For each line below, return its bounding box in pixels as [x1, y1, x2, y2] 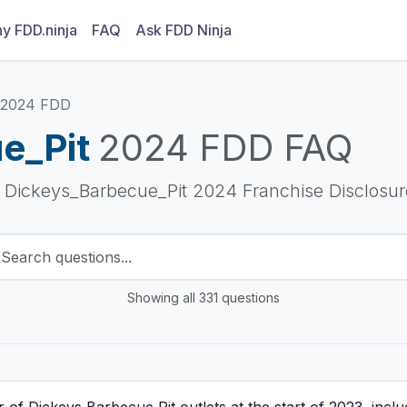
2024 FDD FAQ [98, 125, 352, 170]
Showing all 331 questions [127, 290, 280, 305]
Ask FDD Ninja [134, 21, 232, 39]
